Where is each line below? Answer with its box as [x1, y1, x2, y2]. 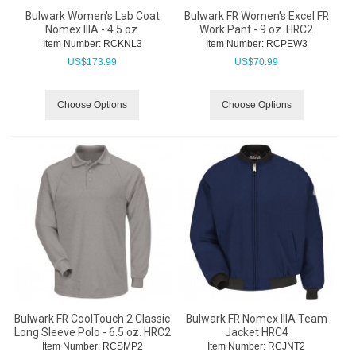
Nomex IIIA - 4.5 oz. [44, 22, 140, 36]
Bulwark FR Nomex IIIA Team [185, 311, 327, 325]
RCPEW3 [263, 37, 308, 49]
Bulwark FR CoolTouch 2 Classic [14, 311, 171, 325]
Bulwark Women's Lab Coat [25, 9, 160, 22]
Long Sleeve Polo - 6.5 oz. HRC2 [14, 325, 171, 339]
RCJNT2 [265, 340, 305, 352]
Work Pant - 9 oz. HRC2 [199, 22, 313, 36]
